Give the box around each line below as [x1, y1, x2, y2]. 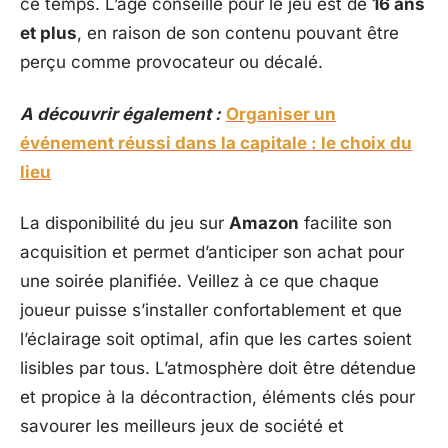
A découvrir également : [20, 103, 221, 124]
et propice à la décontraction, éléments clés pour [20, 387, 415, 407]
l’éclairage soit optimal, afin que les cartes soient [20, 329, 412, 349]
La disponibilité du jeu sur [20, 213, 229, 233]
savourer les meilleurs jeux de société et [20, 416, 344, 436]
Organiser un [226, 103, 336, 124]
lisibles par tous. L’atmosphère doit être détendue [20, 358, 416, 378]
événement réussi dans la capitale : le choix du [20, 132, 412, 153]
